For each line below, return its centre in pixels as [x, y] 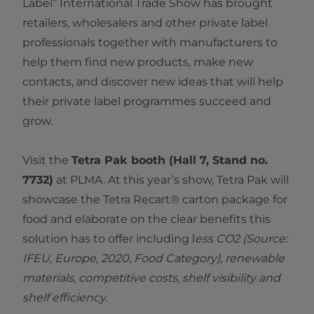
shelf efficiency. [65, 298]
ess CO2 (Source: [241, 239]
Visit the [47, 161]
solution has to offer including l [109, 239]
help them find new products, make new [138, 62]
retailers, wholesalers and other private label [145, 23]
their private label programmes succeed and [147, 102]
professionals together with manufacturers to [150, 43]
